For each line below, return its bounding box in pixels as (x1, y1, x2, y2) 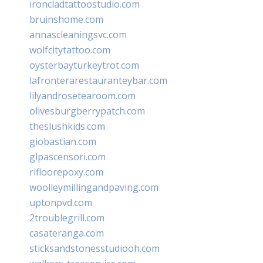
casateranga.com (29, 226, 104, 240)
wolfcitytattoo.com (29, 43, 110, 56)
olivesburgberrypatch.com (29, 104, 145, 117)
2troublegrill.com (29, 211, 104, 224)
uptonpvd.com (29, 195, 92, 209)
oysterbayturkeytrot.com (29, 58, 139, 72)
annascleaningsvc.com (29, 28, 127, 41)
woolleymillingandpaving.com (29, 180, 159, 194)
